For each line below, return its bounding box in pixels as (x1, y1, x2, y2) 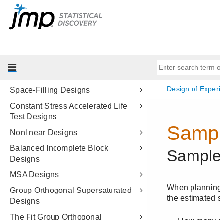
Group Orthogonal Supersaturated (10, 186, 132, 194)
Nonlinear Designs (10, 128, 78, 137)
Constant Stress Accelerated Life (10, 102, 127, 110)
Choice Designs (10, 39, 68, 47)
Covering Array (10, 70, 64, 79)
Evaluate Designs (10, 7, 74, 16)
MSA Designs (10, 170, 59, 179)
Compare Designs (10, 23, 75, 31)
